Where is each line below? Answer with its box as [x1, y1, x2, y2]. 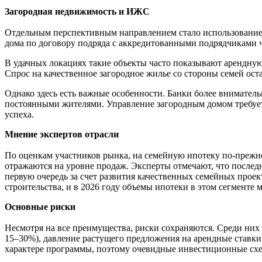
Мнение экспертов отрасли [5, 129, 119, 139]
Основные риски [5, 201, 75, 212]
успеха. [5, 109, 34, 119]
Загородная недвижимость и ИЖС [5, 6, 150, 16]
